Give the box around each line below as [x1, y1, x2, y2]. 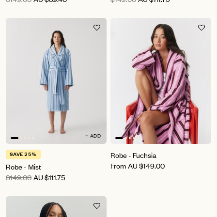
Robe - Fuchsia [110, 150, 156, 160]
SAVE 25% [10, 153, 37, 158]
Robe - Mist [6, 161, 41, 172]
